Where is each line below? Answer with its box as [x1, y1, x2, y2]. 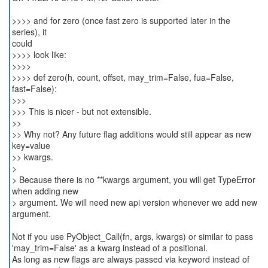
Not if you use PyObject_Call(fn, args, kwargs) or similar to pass [11, 230, 253, 242]
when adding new [11, 185, 78, 197]
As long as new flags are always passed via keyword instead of [11, 253, 249, 265]
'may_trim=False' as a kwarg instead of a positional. [11, 242, 208, 254]
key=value [11, 139, 50, 151]
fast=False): [11, 83, 57, 95]
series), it [11, 26, 47, 38]
